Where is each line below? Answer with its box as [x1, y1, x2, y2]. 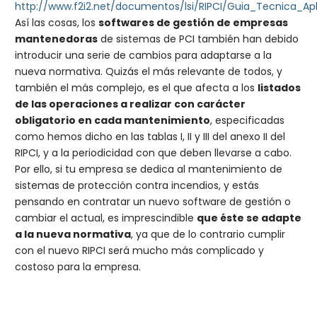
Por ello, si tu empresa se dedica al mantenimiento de [15, 162, 282, 176]
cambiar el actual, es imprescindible [15, 211, 197, 225]
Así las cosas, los [15, 16, 98, 30]
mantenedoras [15, 32, 98, 46]
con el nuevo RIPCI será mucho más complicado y [15, 243, 264, 258]
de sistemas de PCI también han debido [98, 32, 299, 46]
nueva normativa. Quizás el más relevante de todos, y [15, 64, 282, 79]
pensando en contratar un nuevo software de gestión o [15, 195, 291, 209]
